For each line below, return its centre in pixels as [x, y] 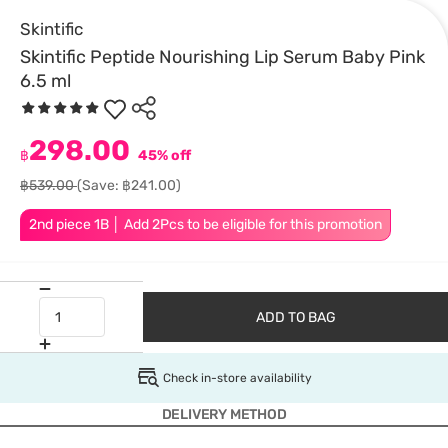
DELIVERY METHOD [224, 414]
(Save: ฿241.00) [129, 185]
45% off [163, 155]
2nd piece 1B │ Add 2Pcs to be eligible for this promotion [205, 224]
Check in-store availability [237, 377]
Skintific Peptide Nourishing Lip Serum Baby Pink [222, 57]
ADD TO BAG [295, 317]
